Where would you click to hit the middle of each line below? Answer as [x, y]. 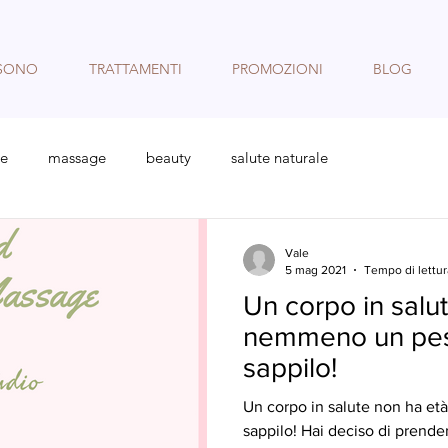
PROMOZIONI [277, 69]
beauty [168, 157]
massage [77, 157]
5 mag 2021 [315, 269]
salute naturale [279, 157]
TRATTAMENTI [135, 69]
